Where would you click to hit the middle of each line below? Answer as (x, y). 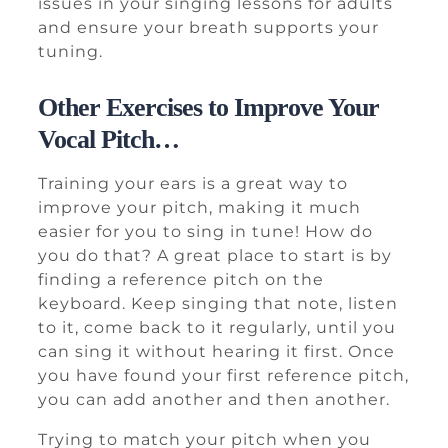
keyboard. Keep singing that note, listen (218, 303)
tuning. (70, 51)
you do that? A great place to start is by (215, 255)
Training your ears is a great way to (193, 183)
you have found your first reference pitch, (223, 375)
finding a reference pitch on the (181, 279)
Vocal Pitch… (108, 139)
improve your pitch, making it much (199, 207)
